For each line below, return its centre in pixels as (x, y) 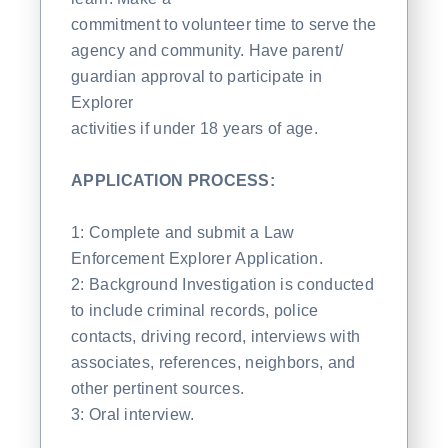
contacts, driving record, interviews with (216, 336)
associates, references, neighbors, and (213, 362)
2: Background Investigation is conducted (222, 284)
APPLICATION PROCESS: (173, 180)
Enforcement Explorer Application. (197, 258)
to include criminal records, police (195, 310)
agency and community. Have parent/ (207, 50)
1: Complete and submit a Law (183, 232)
